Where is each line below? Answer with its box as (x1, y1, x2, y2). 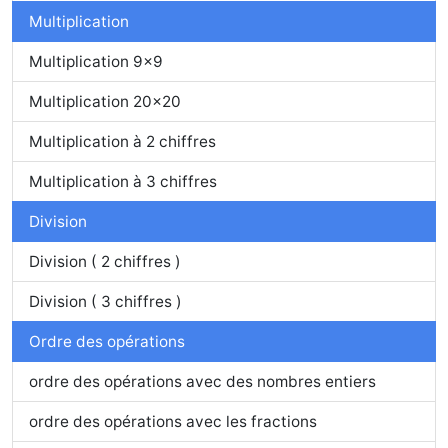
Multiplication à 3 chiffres (29, 172, 217, 191)
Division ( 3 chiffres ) (29, 292, 182, 311)
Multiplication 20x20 (29, 92, 181, 111)
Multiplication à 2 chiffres (29, 132, 216, 151)
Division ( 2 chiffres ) (29, 252, 181, 271)
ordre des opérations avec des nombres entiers (29, 372, 376, 391)
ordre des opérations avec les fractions (29, 412, 317, 431)
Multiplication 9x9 (29, 52, 163, 71)
